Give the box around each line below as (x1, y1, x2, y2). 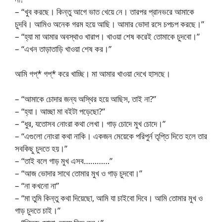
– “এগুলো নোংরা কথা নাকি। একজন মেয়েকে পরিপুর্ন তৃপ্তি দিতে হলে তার (15, 130, 207, 142)
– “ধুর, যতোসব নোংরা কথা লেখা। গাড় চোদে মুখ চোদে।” (15, 117, 166, 129)
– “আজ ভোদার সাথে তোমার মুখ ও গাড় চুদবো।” (15, 167, 142, 179)
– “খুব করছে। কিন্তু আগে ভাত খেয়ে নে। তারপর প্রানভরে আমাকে (15, 5, 194, 17)
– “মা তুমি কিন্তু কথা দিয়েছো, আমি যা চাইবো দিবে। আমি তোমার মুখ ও (15, 192, 203, 204)
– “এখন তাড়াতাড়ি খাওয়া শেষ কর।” (15, 43, 111, 55)
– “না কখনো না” (15, 179, 59, 191)
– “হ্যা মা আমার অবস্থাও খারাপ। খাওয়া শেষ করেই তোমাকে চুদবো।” (15, 30, 200, 42)
